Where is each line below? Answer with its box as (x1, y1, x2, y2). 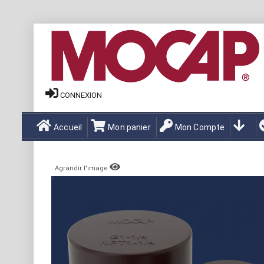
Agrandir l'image (55, 164, 110, 172)
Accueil (54, 123, 82, 132)
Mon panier (108, 123, 151, 132)
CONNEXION (60, 91, 102, 100)
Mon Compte (174, 123, 225, 132)
